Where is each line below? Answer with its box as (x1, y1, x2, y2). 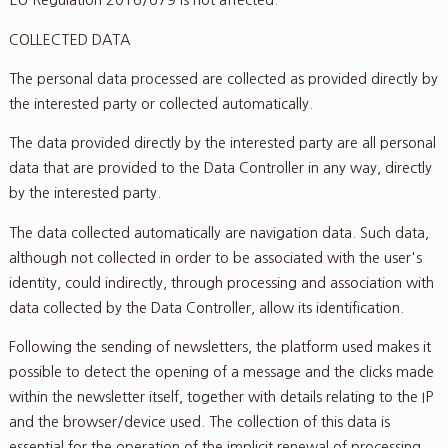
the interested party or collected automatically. (8, 97, 313, 111)
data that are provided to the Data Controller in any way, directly (8, 161, 432, 176)
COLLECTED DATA (8, 32, 130, 47)
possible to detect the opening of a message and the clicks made (8, 365, 434, 380)
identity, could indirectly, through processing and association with (8, 275, 434, 290)
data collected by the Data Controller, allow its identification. (8, 300, 404, 315)
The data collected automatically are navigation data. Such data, (8, 225, 429, 240)
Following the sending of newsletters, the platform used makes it (8, 340, 431, 355)
